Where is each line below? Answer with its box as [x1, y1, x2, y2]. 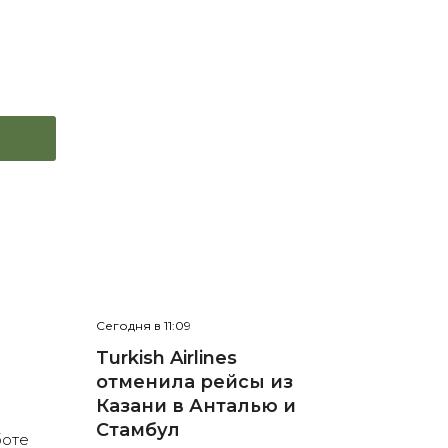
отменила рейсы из [95, 371, 293, 394]
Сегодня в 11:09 [95, 318, 191, 334]
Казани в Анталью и [95, 395, 296, 418]
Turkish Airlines [95, 347, 237, 370]
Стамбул [95, 419, 180, 442]
